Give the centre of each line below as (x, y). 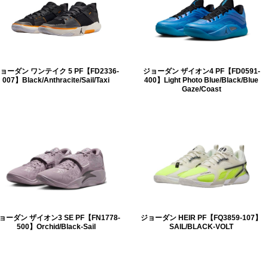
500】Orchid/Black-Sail (56, 226)
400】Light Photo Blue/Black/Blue (201, 80)
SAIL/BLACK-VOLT (201, 226)
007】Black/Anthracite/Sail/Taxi (56, 80)
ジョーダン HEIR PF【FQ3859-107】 (201, 217)
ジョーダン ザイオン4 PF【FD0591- (201, 71)
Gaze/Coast (201, 89)
